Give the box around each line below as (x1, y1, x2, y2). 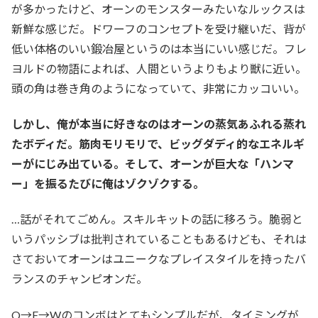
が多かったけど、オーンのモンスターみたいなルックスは (11, 1, 305, 16)
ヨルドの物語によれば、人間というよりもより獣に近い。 (11, 61, 307, 75)
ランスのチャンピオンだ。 (11, 272, 148, 286)
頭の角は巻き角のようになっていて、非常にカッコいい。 (11, 81, 305, 95)
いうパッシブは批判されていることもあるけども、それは (11, 232, 307, 246)
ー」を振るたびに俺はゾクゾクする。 (11, 177, 204, 191)
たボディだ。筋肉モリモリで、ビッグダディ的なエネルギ (11, 137, 305, 151)
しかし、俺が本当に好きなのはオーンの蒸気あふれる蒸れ (11, 117, 306, 131)
